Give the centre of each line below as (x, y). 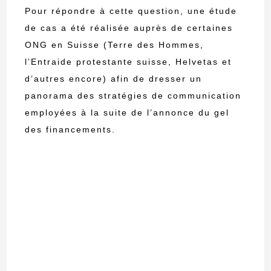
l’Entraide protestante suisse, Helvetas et (129, 62)
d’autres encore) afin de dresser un (114, 79)
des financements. (70, 130)
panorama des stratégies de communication (133, 96)
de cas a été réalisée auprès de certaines (129, 28)
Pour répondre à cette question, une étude (131, 11)
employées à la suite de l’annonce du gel (127, 113)
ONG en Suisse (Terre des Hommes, (115, 45)
